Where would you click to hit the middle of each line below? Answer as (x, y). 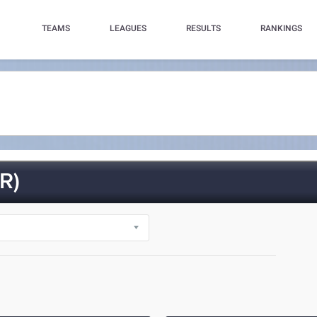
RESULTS (203, 28)
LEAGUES (128, 28)
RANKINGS (281, 28)
